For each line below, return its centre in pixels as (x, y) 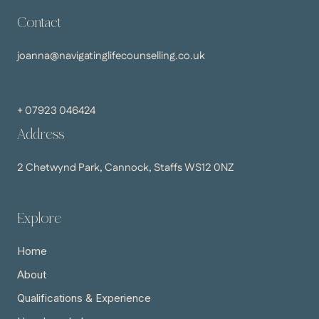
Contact (39, 21)
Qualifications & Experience (84, 298)
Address (41, 133)
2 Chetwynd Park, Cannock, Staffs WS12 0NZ (125, 167)
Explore (39, 217)
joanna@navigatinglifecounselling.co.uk (111, 56)
